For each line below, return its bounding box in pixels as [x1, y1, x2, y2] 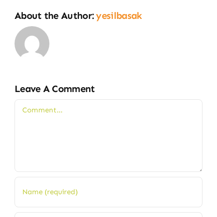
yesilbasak [96, 9, 142, 21]
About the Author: [15, 9, 96, 21]
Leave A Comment [15, 82, 95, 94]
